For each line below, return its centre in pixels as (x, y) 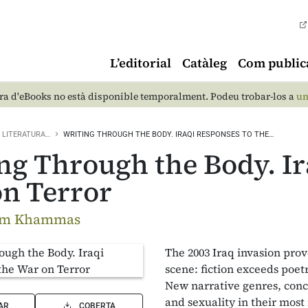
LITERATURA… (26, 134)
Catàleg (205, 63)
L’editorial (141, 63)
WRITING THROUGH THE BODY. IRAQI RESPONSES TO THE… (168, 134)
